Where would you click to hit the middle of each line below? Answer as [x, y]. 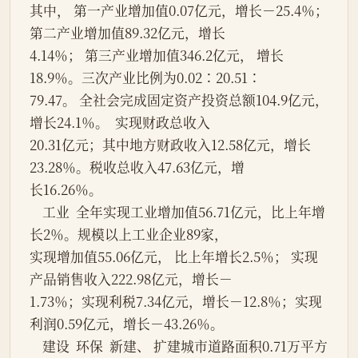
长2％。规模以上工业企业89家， [129, 235]
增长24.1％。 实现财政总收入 [120, 123]
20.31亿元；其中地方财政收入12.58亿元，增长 [170, 145]
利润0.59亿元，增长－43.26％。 [127, 324]
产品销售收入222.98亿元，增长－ [131, 279]
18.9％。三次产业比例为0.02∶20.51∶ [145, 78]
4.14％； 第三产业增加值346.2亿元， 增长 [157, 56]
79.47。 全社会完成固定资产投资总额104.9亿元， [179, 100]
